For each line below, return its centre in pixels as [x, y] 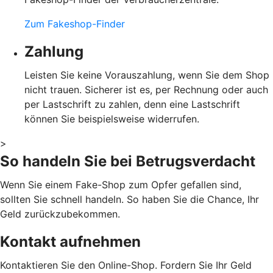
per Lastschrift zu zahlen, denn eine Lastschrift [132, 104]
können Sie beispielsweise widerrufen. [112, 119]
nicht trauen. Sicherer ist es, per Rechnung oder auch [146, 89]
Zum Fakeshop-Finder [75, 23]
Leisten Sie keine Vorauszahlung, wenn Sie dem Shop [147, 75]
